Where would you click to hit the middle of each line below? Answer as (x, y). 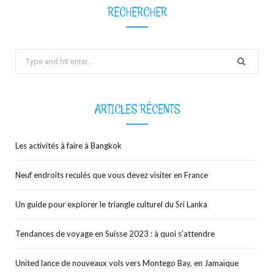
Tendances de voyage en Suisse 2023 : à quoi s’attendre (115, 233)
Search (28, 56)
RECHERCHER (137, 12)
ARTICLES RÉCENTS (137, 109)
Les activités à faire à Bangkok (68, 145)
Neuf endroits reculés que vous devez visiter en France (112, 175)
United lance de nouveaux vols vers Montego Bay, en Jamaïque (127, 263)
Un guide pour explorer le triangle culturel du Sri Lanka (111, 204)
